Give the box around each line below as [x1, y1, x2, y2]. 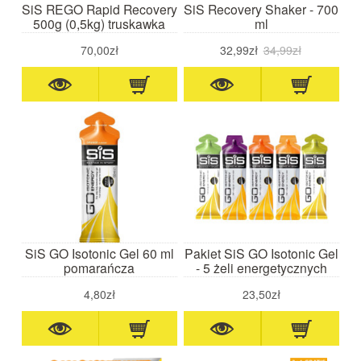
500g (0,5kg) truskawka [33, 14, 166, 32]
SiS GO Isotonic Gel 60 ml [24, 243, 174, 262]
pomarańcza [64, 258, 135, 276]
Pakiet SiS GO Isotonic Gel [184, 243, 338, 262]
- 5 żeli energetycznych [195, 258, 327, 276]
